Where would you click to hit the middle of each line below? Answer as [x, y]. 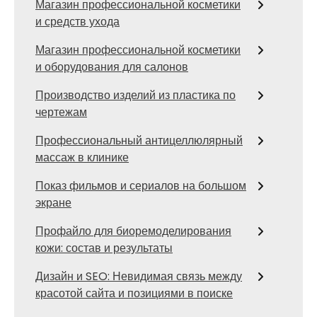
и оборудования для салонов [112, 67]
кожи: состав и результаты [104, 248]
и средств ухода [77, 22]
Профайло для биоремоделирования [133, 231]
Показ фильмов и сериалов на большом [141, 186]
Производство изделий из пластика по [136, 95]
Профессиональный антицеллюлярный [139, 140]
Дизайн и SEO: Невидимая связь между [139, 276]
